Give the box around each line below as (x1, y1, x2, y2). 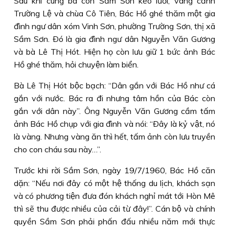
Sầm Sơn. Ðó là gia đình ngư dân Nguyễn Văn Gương (14, 34, 215, 44)
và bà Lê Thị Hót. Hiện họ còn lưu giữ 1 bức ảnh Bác (14, 47, 215, 57)
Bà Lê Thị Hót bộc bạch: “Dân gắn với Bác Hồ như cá (14, 80, 215, 90)
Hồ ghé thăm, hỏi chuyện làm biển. (14, 59, 139, 70)
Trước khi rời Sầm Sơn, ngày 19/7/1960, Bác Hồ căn (14, 165, 215, 175)
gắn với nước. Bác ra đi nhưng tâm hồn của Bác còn (14, 93, 215, 103)
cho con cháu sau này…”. (14, 144, 101, 154)
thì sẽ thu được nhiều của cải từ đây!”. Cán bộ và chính (14, 203, 215, 214)
